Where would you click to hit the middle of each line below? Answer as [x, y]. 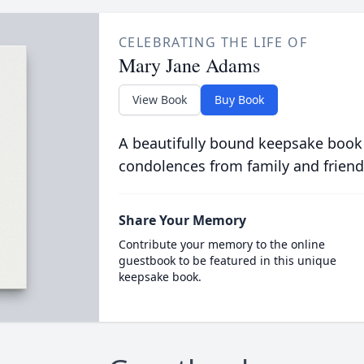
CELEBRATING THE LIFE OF [213, 42]
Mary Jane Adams [189, 65]
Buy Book [239, 99]
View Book [159, 99]
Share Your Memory [182, 220]
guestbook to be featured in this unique [227, 260]
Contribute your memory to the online [221, 244]
